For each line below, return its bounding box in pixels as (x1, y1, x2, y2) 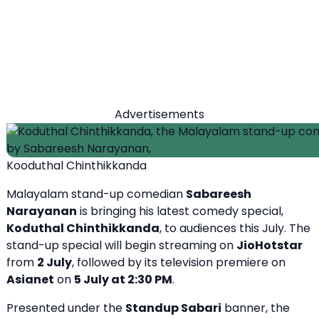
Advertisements (115, 105, 204, 122)
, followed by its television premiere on (72, 253, 286, 271)
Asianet (6, 271, 54, 288)
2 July (37, 253, 72, 271)
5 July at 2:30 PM (74, 271, 172, 288)
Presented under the (6, 299, 125, 316)
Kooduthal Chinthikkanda (6, 157, 147, 174)
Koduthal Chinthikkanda (6, 219, 159, 236)
